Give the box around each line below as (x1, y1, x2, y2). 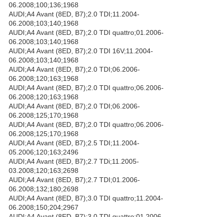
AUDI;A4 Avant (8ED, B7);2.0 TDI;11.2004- (9, 10, 139, 18)
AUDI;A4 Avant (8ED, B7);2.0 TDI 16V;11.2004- (9, 46, 153, 55)
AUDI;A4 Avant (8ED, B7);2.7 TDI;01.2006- (9, 175, 140, 184)
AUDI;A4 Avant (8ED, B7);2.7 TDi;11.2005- (9, 157, 139, 165)
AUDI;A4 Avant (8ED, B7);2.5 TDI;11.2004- (9, 139, 139, 147)
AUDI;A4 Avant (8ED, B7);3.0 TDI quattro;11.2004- (9, 194, 163, 202)
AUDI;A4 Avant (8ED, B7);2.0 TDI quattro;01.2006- (9, 28, 164, 36)
